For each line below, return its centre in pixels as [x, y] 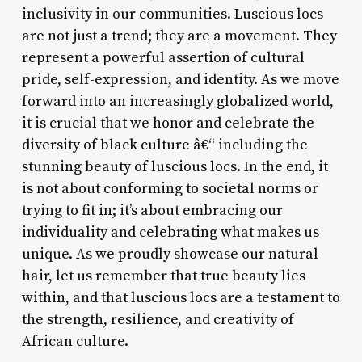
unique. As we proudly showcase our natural [170, 254]
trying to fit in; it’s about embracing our [152, 210]
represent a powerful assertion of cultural [163, 57]
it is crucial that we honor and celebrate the [168, 123]
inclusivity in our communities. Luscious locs [172, 14]
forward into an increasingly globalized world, [177, 101]
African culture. [75, 341]
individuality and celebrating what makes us [170, 232]
